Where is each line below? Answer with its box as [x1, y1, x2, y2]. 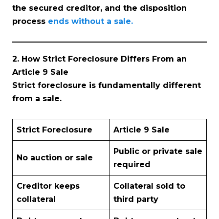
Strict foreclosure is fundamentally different [12, 80, 201, 90]
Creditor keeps [17, 181, 80, 191]
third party [113, 194, 158, 204]
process [12, 16, 45, 26]
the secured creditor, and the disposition [12, 3, 187, 13]
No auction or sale [17, 153, 93, 162]
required [113, 159, 151, 169]
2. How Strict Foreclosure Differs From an [12, 54, 187, 64]
